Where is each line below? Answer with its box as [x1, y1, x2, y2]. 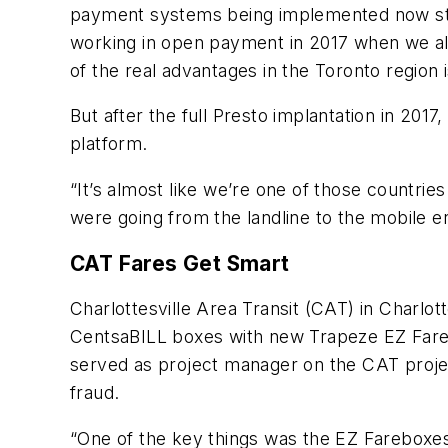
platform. [70, 133, 148, 155]
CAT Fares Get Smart [70, 250, 290, 276]
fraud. [70, 382, 120, 404]
